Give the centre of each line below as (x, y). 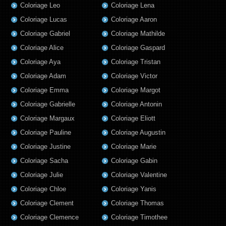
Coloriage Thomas (137, 203)
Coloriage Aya (40, 62)
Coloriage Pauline (46, 133)
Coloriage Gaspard (138, 48)
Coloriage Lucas (44, 20)
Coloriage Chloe (43, 189)
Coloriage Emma (44, 90)
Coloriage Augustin (138, 133)
